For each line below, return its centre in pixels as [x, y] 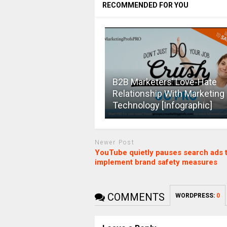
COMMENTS [135, 197]
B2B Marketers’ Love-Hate [164, 82]
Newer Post [115, 142]
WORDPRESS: [196, 196]
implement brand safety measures [156, 162]
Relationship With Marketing [168, 93]
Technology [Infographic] [162, 105]
